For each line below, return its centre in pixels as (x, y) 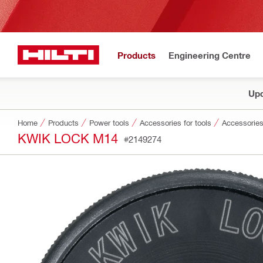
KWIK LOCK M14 (68, 138)
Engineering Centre (210, 55)
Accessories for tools (176, 122)
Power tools (109, 122)
